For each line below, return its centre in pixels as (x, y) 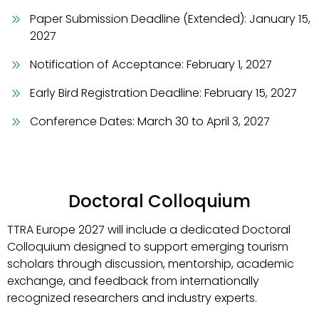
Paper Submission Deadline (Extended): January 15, (170, 19)
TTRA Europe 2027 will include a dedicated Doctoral (149, 230)
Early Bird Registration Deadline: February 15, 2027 (163, 93)
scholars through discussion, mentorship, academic (151, 264)
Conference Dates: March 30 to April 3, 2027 (150, 121)
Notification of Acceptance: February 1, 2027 (151, 64)
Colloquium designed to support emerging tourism (148, 247)
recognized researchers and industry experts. (132, 298)
